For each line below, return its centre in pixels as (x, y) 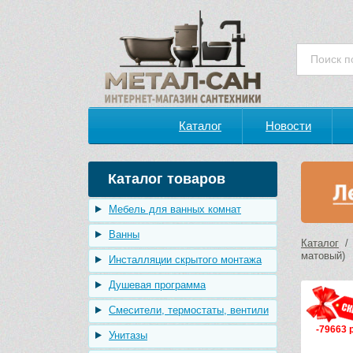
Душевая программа (157, 285)
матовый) (323, 256)
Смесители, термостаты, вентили (189, 310)
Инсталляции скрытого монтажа (185, 260)
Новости (288, 126)
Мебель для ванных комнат (175, 209)
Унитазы (128, 335)
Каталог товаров (167, 179)
